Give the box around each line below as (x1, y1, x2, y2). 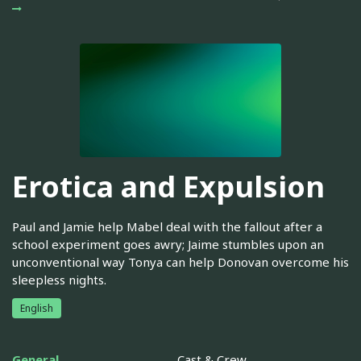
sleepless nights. (12, 271, 106, 288)
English (20, 301, 53, 315)
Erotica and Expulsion (12, 167, 325, 207)
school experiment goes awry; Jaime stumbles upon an (12, 235, 324, 252)
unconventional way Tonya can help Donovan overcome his (12, 253, 349, 270)
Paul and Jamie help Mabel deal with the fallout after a (12, 218, 322, 234)
